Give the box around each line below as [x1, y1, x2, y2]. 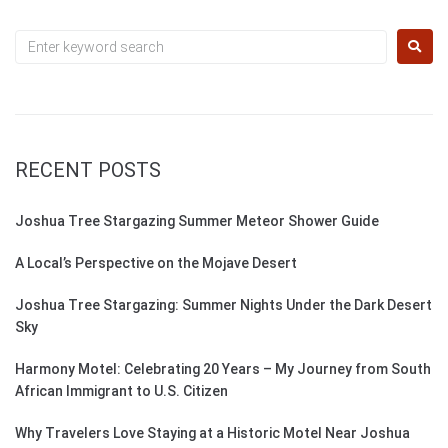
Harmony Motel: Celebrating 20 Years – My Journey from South [15, 361, 431, 378]
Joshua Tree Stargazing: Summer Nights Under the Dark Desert [15, 297, 432, 314]
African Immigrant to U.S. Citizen [15, 383, 228, 400]
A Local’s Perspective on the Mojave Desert [15, 255, 297, 272]
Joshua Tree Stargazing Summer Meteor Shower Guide [15, 213, 379, 230]
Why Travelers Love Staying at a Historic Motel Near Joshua [15, 425, 410, 442]
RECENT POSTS [15, 158, 161, 183]
